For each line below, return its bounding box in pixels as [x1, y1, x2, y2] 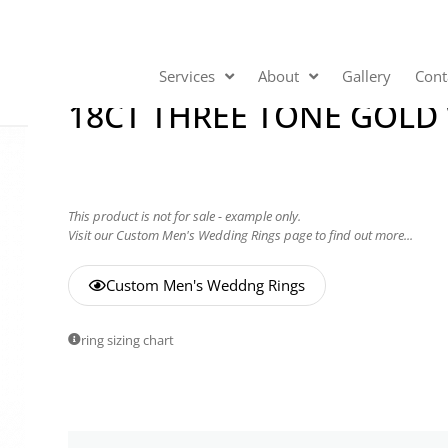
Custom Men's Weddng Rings [106, 275, 305, 296]
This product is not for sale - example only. [68, 207, 301, 226]
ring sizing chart [81, 331, 174, 350]
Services [159, 66, 215, 86]
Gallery [342, 66, 391, 86]
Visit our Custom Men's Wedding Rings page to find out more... [68, 226, 413, 245]
